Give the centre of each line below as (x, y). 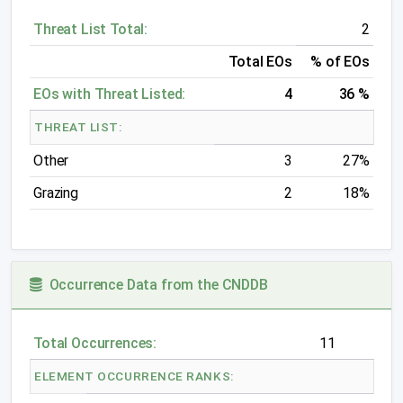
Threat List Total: (91, 29)
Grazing (56, 193)
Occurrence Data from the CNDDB (155, 285)
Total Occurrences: (95, 343)
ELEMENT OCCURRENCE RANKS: (134, 376)
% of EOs (340, 62)
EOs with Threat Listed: (110, 94)
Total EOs (260, 62)
